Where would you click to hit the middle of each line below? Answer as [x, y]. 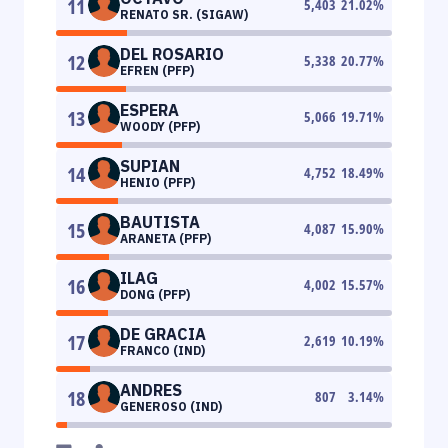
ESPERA [149, 109]
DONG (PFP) [155, 294]
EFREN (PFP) [157, 70]
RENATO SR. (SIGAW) [184, 14]
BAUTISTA [160, 221]
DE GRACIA [163, 333]
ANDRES [151, 389]
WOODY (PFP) [160, 126]
